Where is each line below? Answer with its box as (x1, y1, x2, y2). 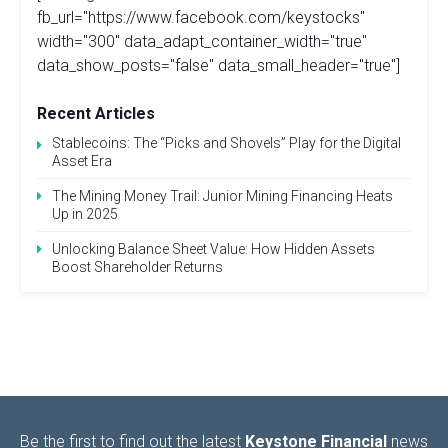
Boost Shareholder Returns (52, 258, 223, 275)
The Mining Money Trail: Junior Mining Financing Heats (52, 187, 393, 204)
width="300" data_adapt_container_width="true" (37, 31, 367, 51)
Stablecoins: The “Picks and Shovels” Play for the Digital (52, 134, 401, 151)
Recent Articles (37, 103, 155, 123)
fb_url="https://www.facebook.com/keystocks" (37, 7, 365, 27)
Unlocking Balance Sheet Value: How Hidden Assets (52, 240, 375, 257)
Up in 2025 (52, 205, 118, 222)
